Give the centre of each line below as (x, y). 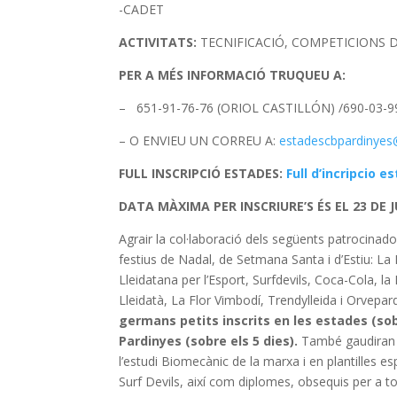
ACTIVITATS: (158, 42)
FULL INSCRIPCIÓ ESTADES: (203, 173)
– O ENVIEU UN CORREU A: (199, 140)
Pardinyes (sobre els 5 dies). (210, 340)
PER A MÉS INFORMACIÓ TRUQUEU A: (233, 74)
